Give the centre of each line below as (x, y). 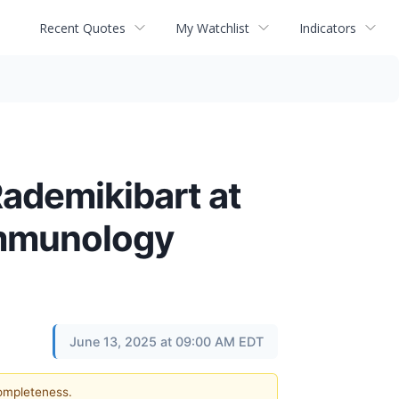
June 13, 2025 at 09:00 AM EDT (167, 342)
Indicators (328, 28)
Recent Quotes (82, 28)
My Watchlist (212, 28)
